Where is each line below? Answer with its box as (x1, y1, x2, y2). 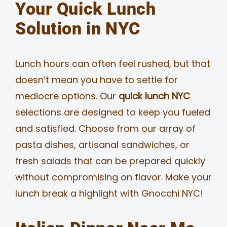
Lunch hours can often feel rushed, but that (15, 57, 210, 70)
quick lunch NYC (118, 89, 190, 102)
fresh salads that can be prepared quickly (15, 154, 205, 167)
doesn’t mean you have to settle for (15, 73, 178, 86)
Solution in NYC (15, 18, 140, 39)
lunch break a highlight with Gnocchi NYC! (15, 186, 203, 200)
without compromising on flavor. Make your (15, 170, 212, 183)
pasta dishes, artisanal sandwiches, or (15, 138, 190, 151)
